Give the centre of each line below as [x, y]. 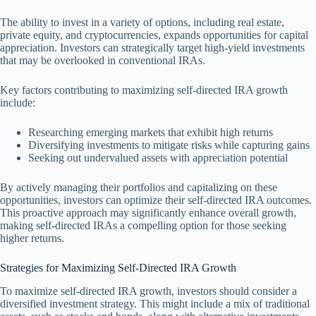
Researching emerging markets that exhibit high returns [151, 132]
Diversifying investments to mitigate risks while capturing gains [169, 145]
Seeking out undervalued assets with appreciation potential [158, 157]
